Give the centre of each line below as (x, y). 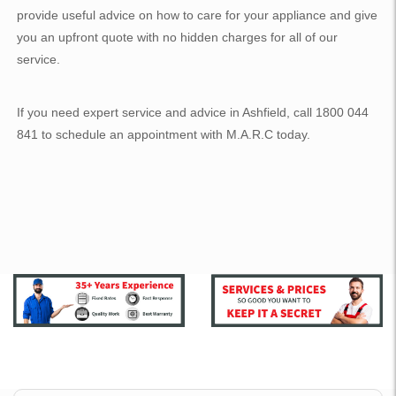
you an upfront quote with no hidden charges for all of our (178, 37)
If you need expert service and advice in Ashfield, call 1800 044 (193, 112)
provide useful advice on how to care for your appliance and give (198, 15)
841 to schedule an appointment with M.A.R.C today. (164, 134)
